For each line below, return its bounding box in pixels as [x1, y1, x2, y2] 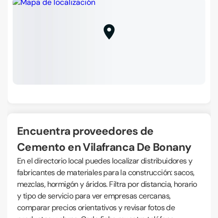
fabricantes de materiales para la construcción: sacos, [17, 167, 195, 178]
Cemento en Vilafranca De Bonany [17, 140, 192, 154]
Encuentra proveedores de [17, 124, 23, 138]
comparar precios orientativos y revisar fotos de [17, 202, 175, 213]
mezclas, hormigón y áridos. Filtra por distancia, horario [17, 179, 197, 189]
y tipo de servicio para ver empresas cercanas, [17, 191, 171, 201]
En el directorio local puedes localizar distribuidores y [17, 156, 193, 166]
